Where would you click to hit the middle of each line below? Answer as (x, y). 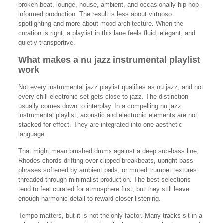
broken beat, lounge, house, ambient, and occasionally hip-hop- (109, 5)
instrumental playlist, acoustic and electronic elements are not (108, 115)
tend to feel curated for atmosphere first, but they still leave (104, 189)
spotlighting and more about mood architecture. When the (101, 24)
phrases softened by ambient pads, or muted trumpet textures (107, 170)
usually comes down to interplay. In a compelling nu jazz (100, 106)
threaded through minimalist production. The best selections (104, 179)
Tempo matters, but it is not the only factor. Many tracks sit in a (110, 215)
